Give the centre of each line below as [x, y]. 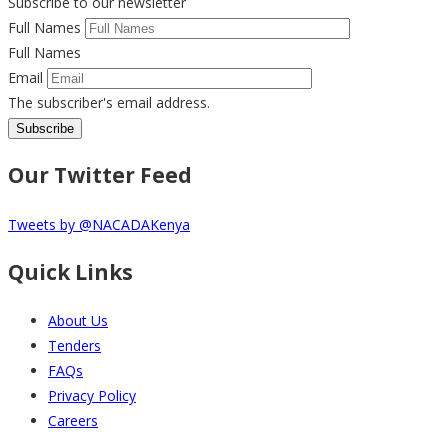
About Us [78, 321]
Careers [73, 421]
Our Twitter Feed [100, 175]
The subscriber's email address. [109, 102]
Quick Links [70, 271]
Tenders [74, 346]
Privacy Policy [92, 396]
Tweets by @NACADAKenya [99, 224]
